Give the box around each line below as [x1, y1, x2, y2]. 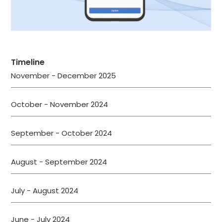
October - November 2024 [11, 99, 109, 110]
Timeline [11, 56, 45, 68]
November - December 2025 [11, 70, 116, 81]
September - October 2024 [11, 128, 112, 139]
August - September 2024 [11, 157, 108, 167]
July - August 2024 [11, 185, 79, 196]
